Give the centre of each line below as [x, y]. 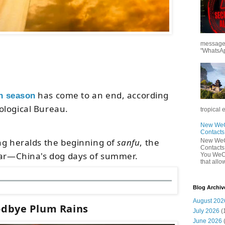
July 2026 [206, 211]
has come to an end [79, 95]
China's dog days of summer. [77, 156]
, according [145, 95]
